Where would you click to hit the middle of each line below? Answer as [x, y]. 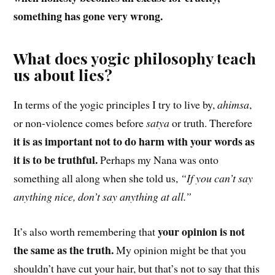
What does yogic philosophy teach [135, 58]
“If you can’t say [217, 178]
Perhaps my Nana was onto [158, 160]
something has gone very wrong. [88, 16]
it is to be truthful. [56, 160]
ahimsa [234, 105]
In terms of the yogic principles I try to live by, [116, 105]
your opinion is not [202, 232]
